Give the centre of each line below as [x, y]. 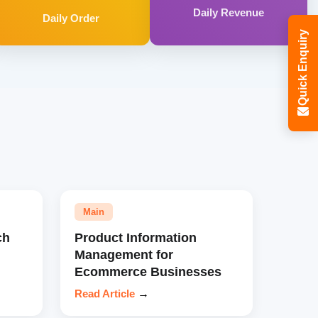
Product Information [135, 237]
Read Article [104, 293]
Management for [124, 254]
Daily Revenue [229, 12]
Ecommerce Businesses [148, 271]
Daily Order [71, 18]
